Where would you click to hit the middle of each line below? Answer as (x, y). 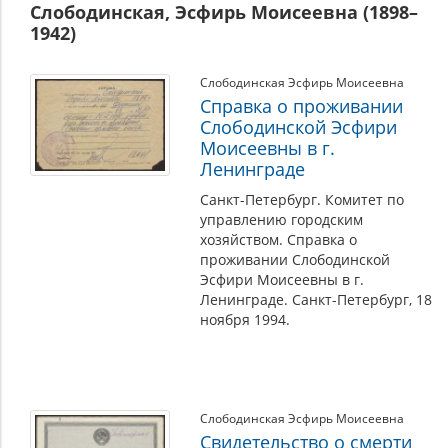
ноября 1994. (245, 319)
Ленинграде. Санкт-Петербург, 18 (316, 299)
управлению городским (281, 219)
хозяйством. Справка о (278, 239)
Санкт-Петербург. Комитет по (302, 199)
